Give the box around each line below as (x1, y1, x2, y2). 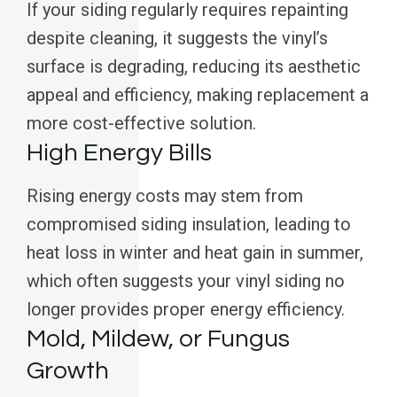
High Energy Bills (27, 140, 212, 167)
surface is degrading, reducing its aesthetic (27, 56, 361, 78)
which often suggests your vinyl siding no (27, 270, 345, 292)
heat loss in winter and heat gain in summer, (27, 242, 363, 264)
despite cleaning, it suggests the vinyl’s (27, 27, 328, 50)
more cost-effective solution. (27, 113, 256, 135)
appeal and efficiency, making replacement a (27, 84, 369, 106)
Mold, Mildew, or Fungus (27, 326, 290, 353)
